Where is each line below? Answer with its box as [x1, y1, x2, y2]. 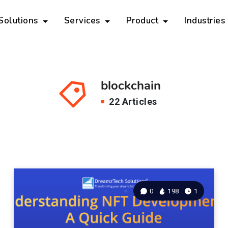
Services [64, 15, 103, 26]
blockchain [100, 77, 161, 94]
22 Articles [106, 96, 157, 107]
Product [126, 15, 161, 26]
